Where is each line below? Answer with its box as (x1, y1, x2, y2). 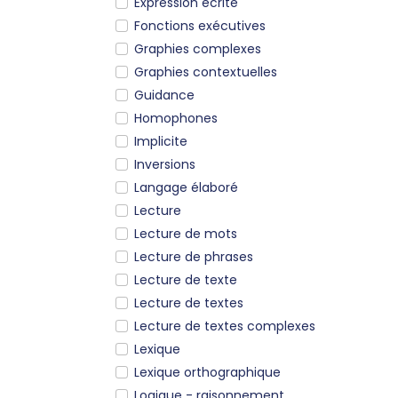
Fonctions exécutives (134, 16, 266, 35)
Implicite (134, 131, 187, 150)
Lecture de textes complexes (134, 316, 315, 335)
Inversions (134, 155, 195, 173)
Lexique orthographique (134, 362, 281, 381)
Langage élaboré (134, 178, 238, 196)
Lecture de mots (134, 224, 237, 243)
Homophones (134, 108, 218, 127)
